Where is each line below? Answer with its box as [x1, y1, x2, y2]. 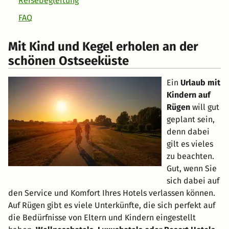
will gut [190, 102, 219, 112]
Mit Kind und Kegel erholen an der [8, 39, 198, 54]
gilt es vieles [167, 139, 213, 149]
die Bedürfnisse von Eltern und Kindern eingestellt [8, 213, 196, 223]
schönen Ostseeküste [8, 54, 129, 68]
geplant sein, [167, 114, 215, 125]
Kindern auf [167, 90, 211, 100]
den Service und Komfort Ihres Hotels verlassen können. [8, 188, 215, 198]
